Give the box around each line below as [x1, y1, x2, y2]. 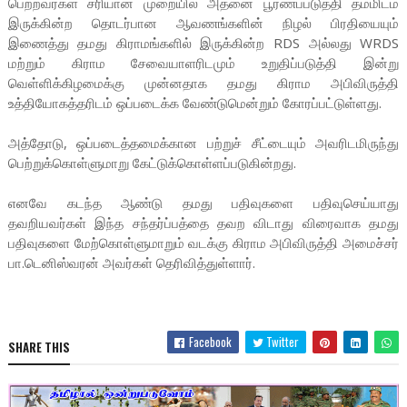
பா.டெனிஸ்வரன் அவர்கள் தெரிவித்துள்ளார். [7, 253, 255, 273]
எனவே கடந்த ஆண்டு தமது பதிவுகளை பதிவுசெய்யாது [7, 194, 400, 213]
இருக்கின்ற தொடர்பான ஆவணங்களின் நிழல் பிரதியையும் [7, 14, 400, 33]
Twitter [263, 333, 300, 352]
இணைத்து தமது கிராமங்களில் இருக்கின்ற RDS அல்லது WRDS [7, 34, 400, 53]
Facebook [186, 333, 233, 352]
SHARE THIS [7, 338, 70, 357]
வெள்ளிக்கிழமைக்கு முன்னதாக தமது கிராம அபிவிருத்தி [7, 74, 400, 93]
